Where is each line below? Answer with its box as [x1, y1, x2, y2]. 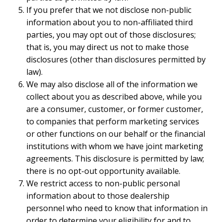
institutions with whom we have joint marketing [26, 140, 204, 152]
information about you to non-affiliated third [26, 16, 193, 28]
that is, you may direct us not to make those [26, 41, 189, 53]
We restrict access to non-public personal [26, 177, 180, 189]
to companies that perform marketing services [26, 115, 200, 127]
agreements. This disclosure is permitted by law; [26, 153, 205, 164]
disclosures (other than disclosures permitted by [26, 54, 206, 65]
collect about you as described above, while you [26, 91, 202, 102]
